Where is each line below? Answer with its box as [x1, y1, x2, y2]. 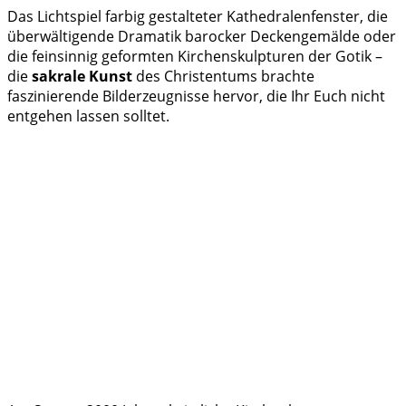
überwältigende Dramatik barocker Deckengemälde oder [7, 26, 396, 46]
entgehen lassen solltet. [7, 106, 169, 126]
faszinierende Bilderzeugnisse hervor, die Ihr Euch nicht [7, 86, 385, 106]
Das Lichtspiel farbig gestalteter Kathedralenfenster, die [7, 6, 388, 26]
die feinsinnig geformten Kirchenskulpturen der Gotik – [7, 46, 382, 66]
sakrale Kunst [32, 66, 132, 86]
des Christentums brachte [132, 66, 314, 86]
